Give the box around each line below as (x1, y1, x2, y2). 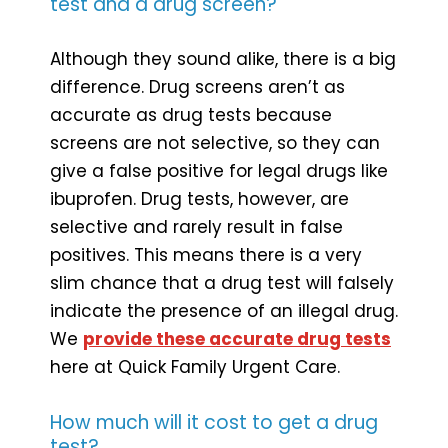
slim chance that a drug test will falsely (50, 270, 394, 295)
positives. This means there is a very (50, 242, 362, 267)
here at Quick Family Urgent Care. (50, 354, 340, 379)
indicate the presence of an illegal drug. (50, 298, 398, 323)
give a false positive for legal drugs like (50, 158, 388, 183)
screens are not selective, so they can (50, 130, 380, 155)
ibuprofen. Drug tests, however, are (50, 186, 349, 211)
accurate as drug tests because (50, 102, 332, 127)
